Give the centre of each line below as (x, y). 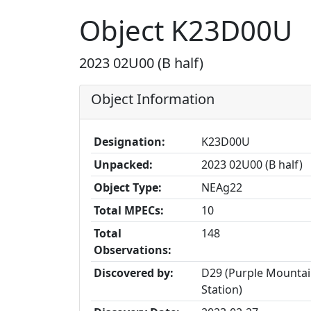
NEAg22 (222, 187)
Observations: (133, 250)
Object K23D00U (186, 30)
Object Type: (128, 187)
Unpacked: (123, 165)
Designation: (129, 142)
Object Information (153, 99)
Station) (222, 289)
